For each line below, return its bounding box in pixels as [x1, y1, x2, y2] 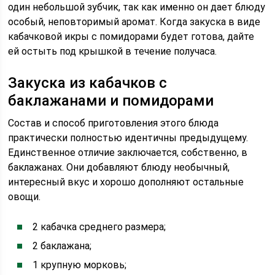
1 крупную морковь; [33, 259, 127, 271]
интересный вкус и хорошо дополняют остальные [8, 176, 244, 188]
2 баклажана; [33, 240, 92, 252]
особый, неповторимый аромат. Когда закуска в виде [8, 16, 261, 28]
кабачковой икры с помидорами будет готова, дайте [8, 31, 255, 42]
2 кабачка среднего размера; [33, 221, 166, 233]
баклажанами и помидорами [8, 92, 214, 109]
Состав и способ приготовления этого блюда [8, 117, 219, 129]
